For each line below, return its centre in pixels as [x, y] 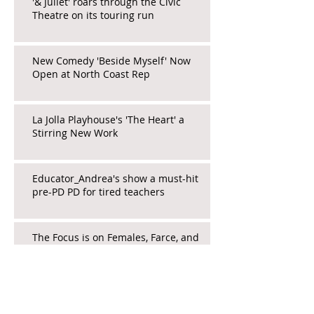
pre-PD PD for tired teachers [98, 191]
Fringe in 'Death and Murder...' [104, 250]
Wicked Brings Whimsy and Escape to [120, 296]
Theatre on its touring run [93, 15]
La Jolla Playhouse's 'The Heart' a [108, 119]
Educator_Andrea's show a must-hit [115, 178]
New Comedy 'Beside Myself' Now [111, 60]
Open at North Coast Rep [91, 74]
